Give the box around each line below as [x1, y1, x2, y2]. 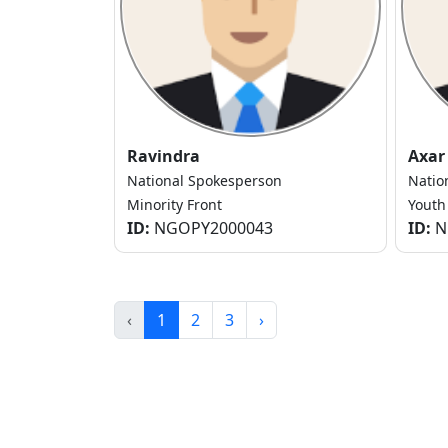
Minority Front [127, 195, 222, 215]
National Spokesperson [127, 171, 282, 191]
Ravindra [127, 145, 200, 168]
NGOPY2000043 [150, 217, 273, 240]
